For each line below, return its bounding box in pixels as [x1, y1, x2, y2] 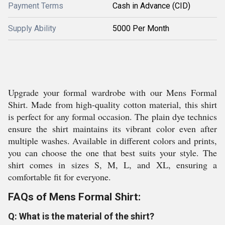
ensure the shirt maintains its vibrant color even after [8, 123, 217, 135]
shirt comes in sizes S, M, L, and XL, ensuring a [8, 159, 217, 171]
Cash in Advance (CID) [113, 1, 190, 11]
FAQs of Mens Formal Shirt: [8, 191, 141, 203]
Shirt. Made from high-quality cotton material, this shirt [8, 98, 217, 110]
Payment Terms [8, 1, 63, 11]
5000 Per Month [113, 24, 169, 33]
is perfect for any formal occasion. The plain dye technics [8, 110, 217, 123]
